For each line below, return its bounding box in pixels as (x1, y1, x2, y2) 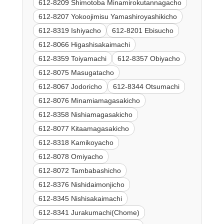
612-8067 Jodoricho (38, 82, 102, 90)
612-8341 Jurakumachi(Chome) (38, 208, 139, 216)
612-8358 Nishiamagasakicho (38, 110, 132, 118)
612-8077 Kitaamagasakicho (38, 124, 129, 132)
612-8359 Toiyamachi (38, 54, 106, 62)
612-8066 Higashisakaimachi (38, 40, 130, 48)
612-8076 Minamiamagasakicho (38, 96, 140, 104)
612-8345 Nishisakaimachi (38, 194, 122, 202)
